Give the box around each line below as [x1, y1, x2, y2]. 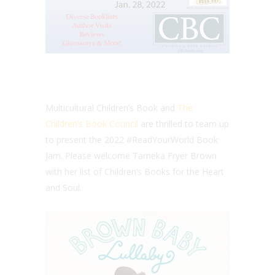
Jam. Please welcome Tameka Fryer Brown [45, 149, 217, 161]
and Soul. [45, 181, 82, 193]
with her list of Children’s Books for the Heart [45, 165, 224, 177]
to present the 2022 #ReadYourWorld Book [45, 133, 218, 145]
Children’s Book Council [45, 117, 138, 130]
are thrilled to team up [138, 117, 229, 130]
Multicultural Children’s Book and [45, 101, 177, 114]
